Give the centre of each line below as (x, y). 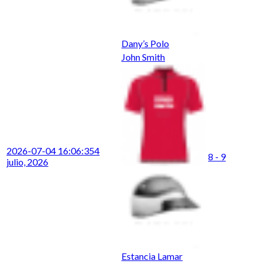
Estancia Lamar (152, 256)
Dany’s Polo (145, 43)
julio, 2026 (27, 161)
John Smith (143, 57)
